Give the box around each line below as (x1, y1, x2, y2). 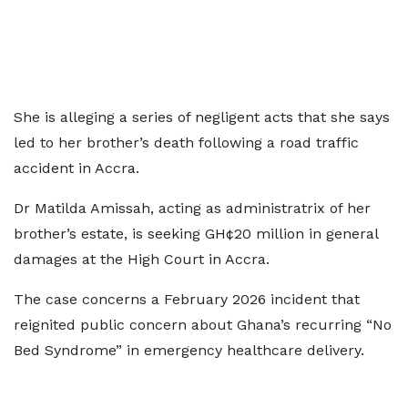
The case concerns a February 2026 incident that (14, 291, 360, 308)
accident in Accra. (14, 159, 139, 177)
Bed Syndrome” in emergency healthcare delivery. (14, 342, 364, 359)
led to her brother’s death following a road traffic (14, 134, 359, 151)
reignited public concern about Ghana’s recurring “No (14, 316, 392, 333)
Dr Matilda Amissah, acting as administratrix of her (14, 199, 371, 217)
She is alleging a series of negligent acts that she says (14, 108, 390, 126)
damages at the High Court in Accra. (14, 250, 270, 268)
